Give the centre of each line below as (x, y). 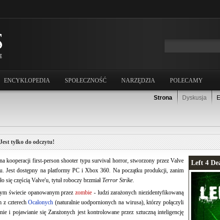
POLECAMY (186, 81)
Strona (163, 98)
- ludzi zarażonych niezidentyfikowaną (138, 193)
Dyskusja (194, 98)
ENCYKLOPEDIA (27, 81)
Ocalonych (41, 203)
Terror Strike (117, 180)
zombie (83, 193)
